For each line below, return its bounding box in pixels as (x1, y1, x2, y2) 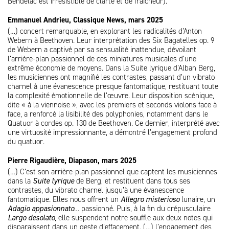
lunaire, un (179, 194, 215, 204)
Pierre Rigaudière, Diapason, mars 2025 (8, 155, 136, 166)
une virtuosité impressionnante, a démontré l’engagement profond (8, 127, 217, 138)
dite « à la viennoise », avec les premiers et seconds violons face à (8, 100, 217, 110)
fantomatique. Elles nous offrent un (8, 194, 121, 204)
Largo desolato (8, 213, 55, 223)
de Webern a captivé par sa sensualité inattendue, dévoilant (8, 44, 196, 55)
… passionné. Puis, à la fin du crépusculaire (74, 203, 211, 214)
